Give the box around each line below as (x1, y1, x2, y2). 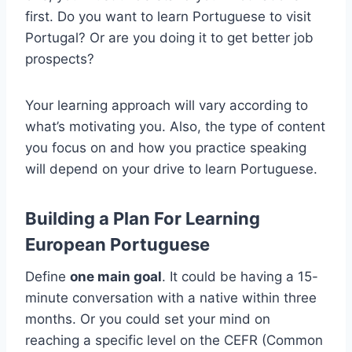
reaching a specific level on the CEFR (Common (25, 332, 323, 349)
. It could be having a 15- (162, 269, 318, 285)
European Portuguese (25, 234, 210, 255)
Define (25, 269, 70, 285)
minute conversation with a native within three (25, 290, 317, 306)
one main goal (70, 269, 162, 285)
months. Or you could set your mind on (25, 311, 270, 328)
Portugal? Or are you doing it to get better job (25, 30, 313, 46)
